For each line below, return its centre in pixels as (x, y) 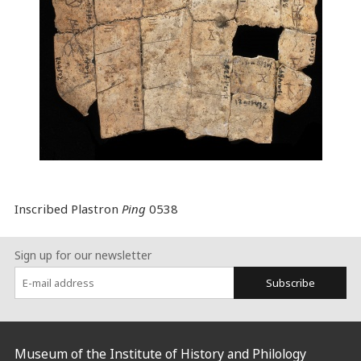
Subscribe (290, 283)
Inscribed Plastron (68, 209)
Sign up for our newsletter (83, 255)
